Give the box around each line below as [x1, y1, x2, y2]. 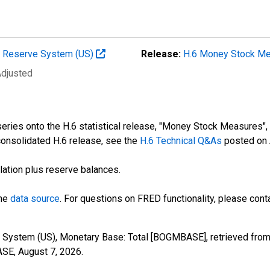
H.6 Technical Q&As [140, 134, 222, 146]
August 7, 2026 [18, 245, 81, 257]
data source [10, 192, 60, 204]
